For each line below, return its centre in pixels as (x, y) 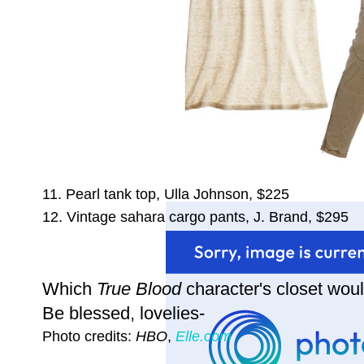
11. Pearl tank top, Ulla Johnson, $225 (166, 194)
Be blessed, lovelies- (123, 314)
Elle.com (204, 336)
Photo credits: (89, 336)
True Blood (139, 289)
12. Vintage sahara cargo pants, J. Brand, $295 (195, 217)
